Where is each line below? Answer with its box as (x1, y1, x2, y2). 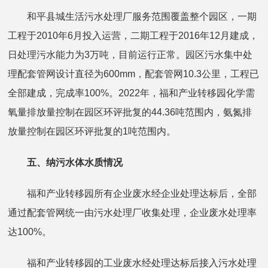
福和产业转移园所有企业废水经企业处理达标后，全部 (8, 188, 257, 199)
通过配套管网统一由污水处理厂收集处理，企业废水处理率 (8, 208, 257, 218)
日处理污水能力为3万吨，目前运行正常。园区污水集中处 (8, 50, 253, 60)
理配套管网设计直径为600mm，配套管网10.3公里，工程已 (8, 69, 260, 80)
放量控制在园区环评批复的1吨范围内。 (8, 126, 176, 137)
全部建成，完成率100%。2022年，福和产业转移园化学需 (8, 88, 255, 99)
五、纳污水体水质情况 (27, 157, 123, 168)
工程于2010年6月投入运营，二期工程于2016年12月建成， (8, 31, 259, 41)
